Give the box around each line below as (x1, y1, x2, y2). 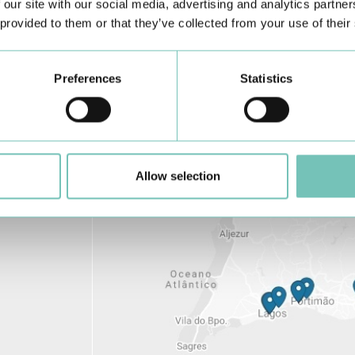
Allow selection (135, 169, 220, 183)
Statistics (240, 71, 292, 86)
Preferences (54, 71, 122, 86)
